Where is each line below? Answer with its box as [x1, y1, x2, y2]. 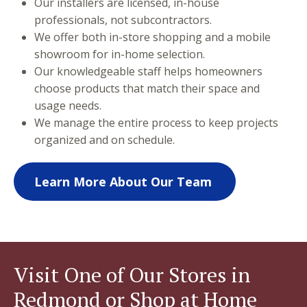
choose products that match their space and [34, 81, 260, 97]
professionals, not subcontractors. [34, 12, 214, 28]
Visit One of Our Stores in [14, 261, 250, 289]
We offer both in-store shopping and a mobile [34, 29, 271, 45]
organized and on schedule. [34, 132, 177, 148]
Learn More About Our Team [34, 173, 215, 191]
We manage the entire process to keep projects [34, 115, 278, 131]
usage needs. [34, 98, 104, 114]
